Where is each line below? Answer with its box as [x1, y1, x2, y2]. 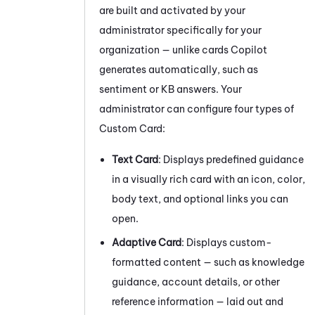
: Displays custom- [181, 236, 272, 249]
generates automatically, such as [99, 63, 258, 76]
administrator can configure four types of [99, 102, 294, 115]
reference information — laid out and [112, 295, 283, 308]
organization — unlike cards [99, 43, 231, 56]
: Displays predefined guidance [158, 153, 304, 166]
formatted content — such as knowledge [112, 255, 304, 269]
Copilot [231, 43, 267, 56]
